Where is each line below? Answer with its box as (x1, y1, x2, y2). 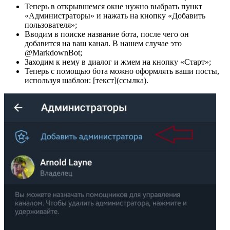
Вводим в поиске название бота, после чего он (25, 30, 189, 39)
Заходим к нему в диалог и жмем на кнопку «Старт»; (25, 57, 211, 67)
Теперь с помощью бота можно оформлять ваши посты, (25, 67, 219, 76)
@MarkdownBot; (25, 48, 82, 57)
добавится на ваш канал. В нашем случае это (25, 39, 182, 48)
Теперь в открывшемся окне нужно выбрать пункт (25, 2, 202, 11)
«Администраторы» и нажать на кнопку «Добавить (25, 11, 205, 21)
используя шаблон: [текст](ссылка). (25, 76, 148, 85)
